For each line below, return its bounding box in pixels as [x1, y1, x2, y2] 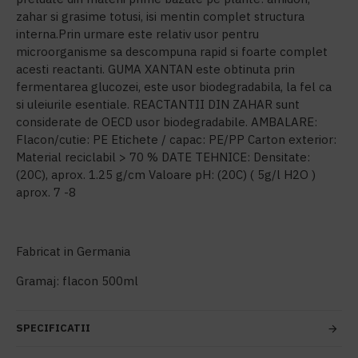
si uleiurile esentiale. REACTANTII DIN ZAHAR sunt [16, 97, 300, 112]
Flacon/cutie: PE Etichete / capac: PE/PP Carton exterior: [16, 132, 336, 147]
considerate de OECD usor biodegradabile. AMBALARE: [16, 114, 317, 129]
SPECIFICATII [16, 321, 90, 335]
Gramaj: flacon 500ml [16, 273, 138, 288]
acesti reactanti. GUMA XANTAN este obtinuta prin [16, 62, 295, 77]
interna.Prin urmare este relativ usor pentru [16, 26, 259, 42]
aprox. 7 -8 [16, 185, 76, 200]
